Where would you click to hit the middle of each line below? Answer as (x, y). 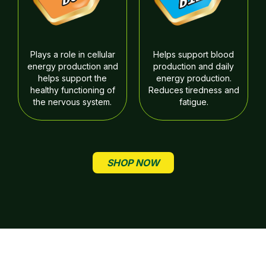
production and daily (194, 66)
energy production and (72, 66)
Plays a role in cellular (72, 54)
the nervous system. (72, 102)
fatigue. (194, 102)
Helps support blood (194, 54)
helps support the (72, 78)
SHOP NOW (133, 163)
